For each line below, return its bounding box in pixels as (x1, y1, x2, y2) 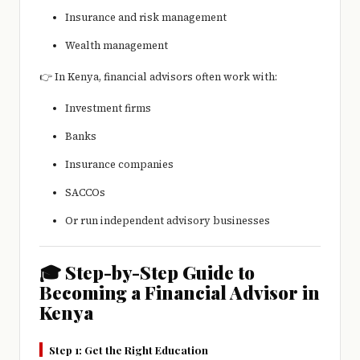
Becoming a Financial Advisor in (39, 280, 320, 305)
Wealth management (65, 39, 168, 53)
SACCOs (65, 186, 105, 200)
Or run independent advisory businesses (65, 214, 270, 228)
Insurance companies (65, 157, 174, 172)
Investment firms (65, 101, 151, 116)
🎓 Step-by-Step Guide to (39, 260, 255, 285)
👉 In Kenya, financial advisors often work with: (39, 70, 277, 84)
